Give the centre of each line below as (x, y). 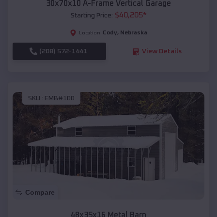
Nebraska (134, 33)
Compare (40, 193)
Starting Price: (92, 16)
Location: (90, 33)
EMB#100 (60, 98)
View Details (162, 52)
